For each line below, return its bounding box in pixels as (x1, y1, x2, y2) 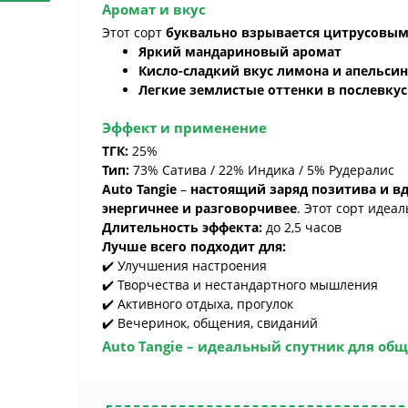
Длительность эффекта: (102, 219, 262, 236)
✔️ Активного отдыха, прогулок (102, 295, 293, 312)
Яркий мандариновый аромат (138, 43, 342, 60)
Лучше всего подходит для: (102, 238, 286, 255)
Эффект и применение (102, 118, 267, 137)
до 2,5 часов (262, 219, 342, 236)
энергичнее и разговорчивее (102, 199, 297, 217)
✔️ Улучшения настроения (102, 257, 267, 274)
